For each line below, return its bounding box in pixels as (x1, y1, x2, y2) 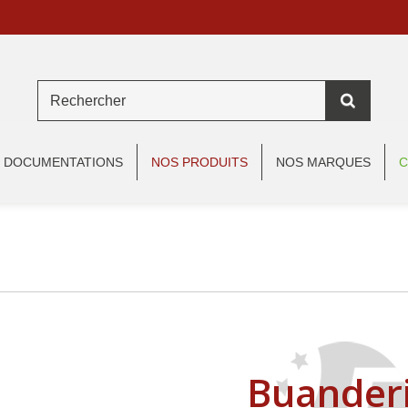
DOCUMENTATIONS (4, 155, 123, 169)
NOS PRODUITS (151, 155, 248, 169)
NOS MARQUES (276, 155, 371, 169)
